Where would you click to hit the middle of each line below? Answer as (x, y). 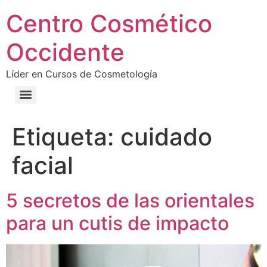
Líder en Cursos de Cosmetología (82, 74)
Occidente (65, 52)
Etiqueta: (66, 137)
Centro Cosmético (109, 24)
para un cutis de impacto (117, 223)
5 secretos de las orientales (130, 201)
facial (43, 165)
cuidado (166, 137)
